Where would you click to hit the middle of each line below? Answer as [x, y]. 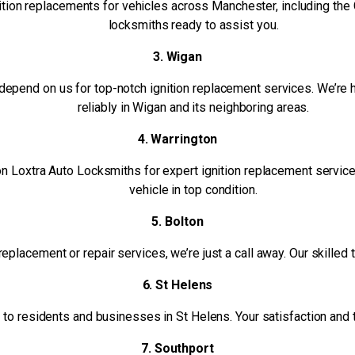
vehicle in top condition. [193, 190]
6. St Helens [177, 285]
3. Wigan [177, 57]
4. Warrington [177, 139]
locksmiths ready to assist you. [193, 25]
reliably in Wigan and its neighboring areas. [193, 108]
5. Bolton [177, 222]
